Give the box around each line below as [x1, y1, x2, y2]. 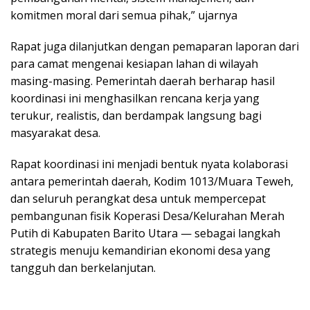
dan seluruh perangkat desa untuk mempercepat [10, 191, 266, 207]
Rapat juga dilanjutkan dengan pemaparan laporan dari [10, 39, 299, 55]
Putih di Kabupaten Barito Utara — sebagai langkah [10, 226, 280, 241]
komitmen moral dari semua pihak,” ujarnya [10, 8, 237, 24]
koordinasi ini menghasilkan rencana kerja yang [10, 91, 259, 107]
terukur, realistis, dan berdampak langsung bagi [10, 108, 262, 124]
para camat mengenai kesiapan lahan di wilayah [10, 56, 258, 72]
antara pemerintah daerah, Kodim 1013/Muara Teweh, [10, 174, 293, 190]
